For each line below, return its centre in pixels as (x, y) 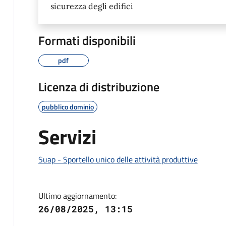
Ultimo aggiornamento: (77, 196)
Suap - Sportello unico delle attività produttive (118, 159)
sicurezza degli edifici (92, 6)
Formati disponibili (87, 40)
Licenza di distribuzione (99, 87)
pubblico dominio (68, 107)
